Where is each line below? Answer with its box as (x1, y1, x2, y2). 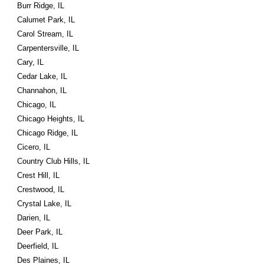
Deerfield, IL (17, 242, 59, 250)
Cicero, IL (17, 143, 51, 151)
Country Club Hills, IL (17, 157, 90, 166)
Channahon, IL (17, 86, 67, 95)
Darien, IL (17, 213, 51, 222)
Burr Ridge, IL (17, 1, 65, 10)
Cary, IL (17, 58, 44, 67)
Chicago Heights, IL (17, 114, 85, 123)
